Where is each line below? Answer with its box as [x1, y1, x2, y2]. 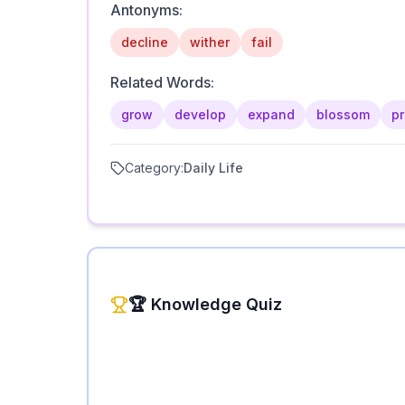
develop [174, 107, 226, 122]
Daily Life [184, 160, 243, 175]
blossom [316, 107, 370, 122]
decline [121, 34, 168, 50]
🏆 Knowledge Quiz [128, 295, 282, 314]
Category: [125, 160, 184, 175]
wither [190, 34, 230, 50]
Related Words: [110, 73, 214, 91]
